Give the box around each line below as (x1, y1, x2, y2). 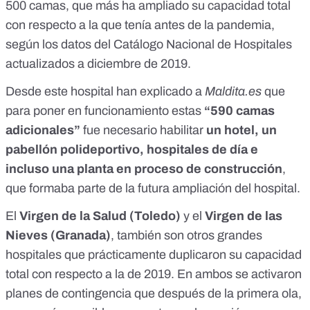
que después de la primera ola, (131, 286, 302, 301)
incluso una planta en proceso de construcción (6, 162, 282, 176)
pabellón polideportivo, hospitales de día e (6, 143, 258, 157)
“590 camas (204, 104, 275, 118)
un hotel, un (206, 123, 277, 138)
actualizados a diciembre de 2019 (6, 57, 188, 71)
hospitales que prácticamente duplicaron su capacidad (6, 248, 302, 262)
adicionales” (6, 123, 80, 138)
